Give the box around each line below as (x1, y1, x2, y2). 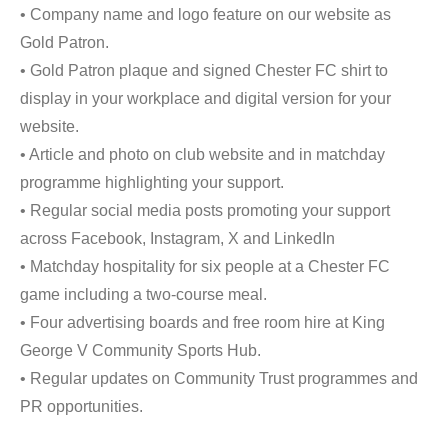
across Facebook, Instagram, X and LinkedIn (20, 230, 335, 247)
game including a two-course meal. (20, 286, 267, 303)
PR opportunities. (20, 398, 143, 415)
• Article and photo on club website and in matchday (20, 146, 385, 163)
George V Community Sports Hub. (20, 342, 261, 359)
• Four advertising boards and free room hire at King (20, 314, 385, 331)
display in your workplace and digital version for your (20, 90, 391, 107)
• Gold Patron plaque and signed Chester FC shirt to (20, 62, 388, 79)
